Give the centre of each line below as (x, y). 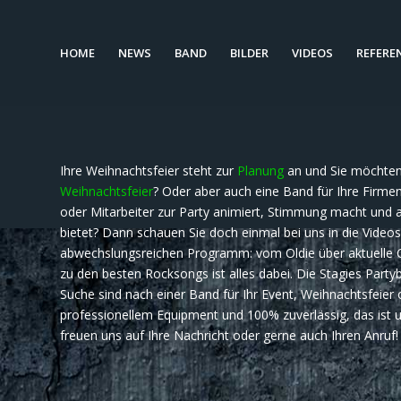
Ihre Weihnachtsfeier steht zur (149, 170)
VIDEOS (312, 53)
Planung (260, 170)
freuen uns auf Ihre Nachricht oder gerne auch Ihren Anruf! (229, 335)
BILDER (249, 53)
